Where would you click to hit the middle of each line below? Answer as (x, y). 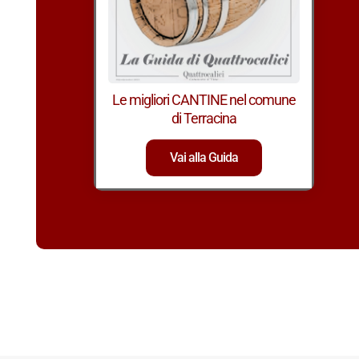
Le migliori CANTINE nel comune (204, 100)
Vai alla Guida (204, 158)
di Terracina (204, 119)
